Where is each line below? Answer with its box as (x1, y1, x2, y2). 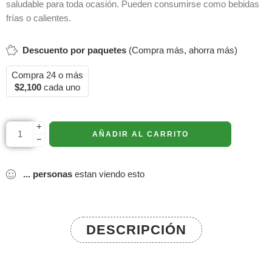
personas (33, 168, 72, 179)
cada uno (41, 82, 80, 92)
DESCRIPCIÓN (86, 222, 186, 237)
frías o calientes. (6, 13, 71, 23)
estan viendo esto (72, 168, 144, 179)
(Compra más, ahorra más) (126, 44, 237, 55)
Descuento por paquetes (22, 44, 126, 55)
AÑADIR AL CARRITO (92, 129, 189, 138)
